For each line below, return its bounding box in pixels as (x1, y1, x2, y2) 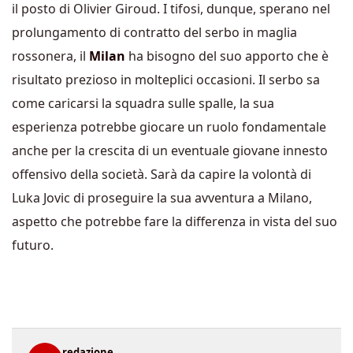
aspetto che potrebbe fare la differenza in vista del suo (12, 213, 337, 231)
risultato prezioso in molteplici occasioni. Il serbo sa (12, 71, 320, 89)
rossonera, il (12, 47, 89, 65)
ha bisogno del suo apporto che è (125, 47, 329, 65)
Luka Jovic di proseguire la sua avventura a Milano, (12, 189, 312, 207)
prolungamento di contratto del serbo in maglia (12, 24, 297, 42)
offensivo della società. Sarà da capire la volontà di (12, 165, 311, 184)
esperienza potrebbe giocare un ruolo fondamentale (12, 118, 326, 136)
